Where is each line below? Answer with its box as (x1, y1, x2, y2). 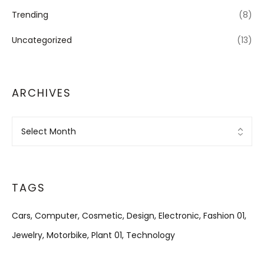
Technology (126, 229, 175, 241)
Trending (12, 9, 48, 21)
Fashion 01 (203, 210, 245, 222)
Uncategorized (12, 34, 72, 46)
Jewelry (12, 229, 42, 241)
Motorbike (47, 229, 87, 241)
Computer (35, 210, 78, 222)
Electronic (159, 210, 199, 222)
